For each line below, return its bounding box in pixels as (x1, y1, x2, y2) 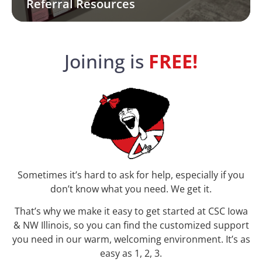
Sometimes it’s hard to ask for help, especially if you (18, 168, 244, 181)
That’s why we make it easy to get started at (14, 205, 208, 218)
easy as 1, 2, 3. (100, 247, 162, 260)
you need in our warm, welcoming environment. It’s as (12, 233, 250, 246)
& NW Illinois (13, 219, 69, 232)
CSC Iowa (208, 205, 248, 218)
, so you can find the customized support (68, 219, 249, 232)
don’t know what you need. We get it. (50, 182, 212, 195)
